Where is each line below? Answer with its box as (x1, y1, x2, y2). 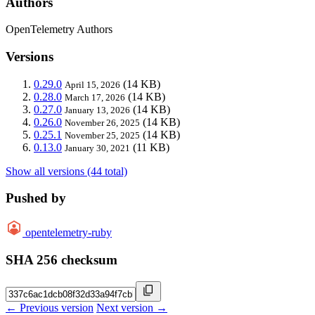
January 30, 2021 (65, 142, 130, 153)
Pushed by (6, 191, 66, 206)
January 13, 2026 (65, 104, 130, 115)
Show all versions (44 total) (6, 165, 127, 177)
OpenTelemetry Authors (6, 23, 112, 36)
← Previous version (6, 301, 94, 314)
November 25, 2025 (65, 129, 140, 141)
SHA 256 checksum (6, 252, 117, 267)
